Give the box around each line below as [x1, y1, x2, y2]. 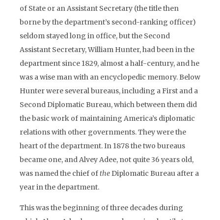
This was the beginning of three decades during [20, 203, 183, 212]
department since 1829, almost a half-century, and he [20, 59, 199, 68]
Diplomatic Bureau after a [110, 169, 199, 178]
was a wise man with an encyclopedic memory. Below [20, 73, 200, 82]
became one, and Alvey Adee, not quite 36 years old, [20, 155, 193, 164]
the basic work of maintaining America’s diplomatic [20, 114, 195, 123]
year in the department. [20, 183, 99, 192]
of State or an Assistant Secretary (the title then [20, 4, 179, 13]
